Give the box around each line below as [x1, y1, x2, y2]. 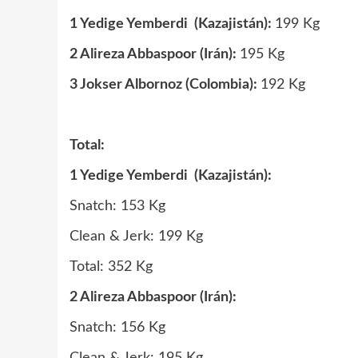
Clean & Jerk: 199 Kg [70, 229, 203, 244]
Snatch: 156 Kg [70, 320, 165, 335]
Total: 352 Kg [70, 260, 153, 274]
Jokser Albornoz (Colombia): [80, 78, 261, 92]
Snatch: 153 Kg [70, 199, 165, 213]
